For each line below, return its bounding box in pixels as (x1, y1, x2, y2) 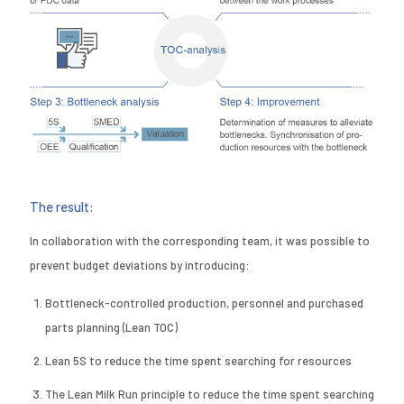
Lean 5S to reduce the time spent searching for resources (45, 353, 352, 369)
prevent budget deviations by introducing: (30, 258, 250, 273)
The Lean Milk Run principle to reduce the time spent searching (45, 387, 374, 402)
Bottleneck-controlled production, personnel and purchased (45, 296, 363, 311)
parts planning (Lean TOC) (45, 320, 178, 335)
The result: (30, 198, 94, 216)
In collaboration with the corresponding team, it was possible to (30, 234, 370, 249)
